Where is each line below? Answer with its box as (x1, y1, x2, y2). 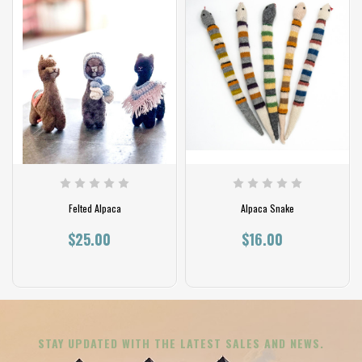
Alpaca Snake (241, 201, 294, 216)
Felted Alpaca (68, 201, 121, 216)
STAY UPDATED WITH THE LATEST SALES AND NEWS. (38, 335, 324, 352)
